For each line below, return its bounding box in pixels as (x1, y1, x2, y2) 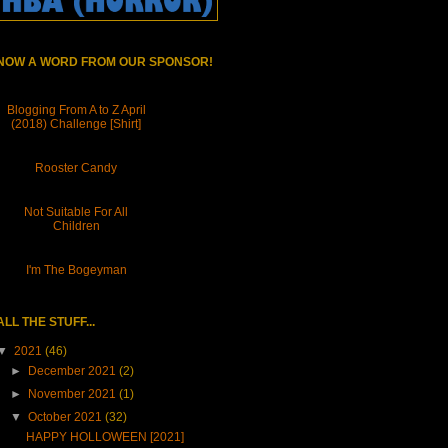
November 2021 (28, 387, 120, 402)
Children (52, 219, 100, 234)
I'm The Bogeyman (25, 263, 127, 278)
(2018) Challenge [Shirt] (11, 117, 141, 132)
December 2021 (28, 364, 120, 379)
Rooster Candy (35, 161, 117, 176)
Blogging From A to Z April (6, 103, 146, 118)
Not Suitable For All (24, 205, 128, 220)
